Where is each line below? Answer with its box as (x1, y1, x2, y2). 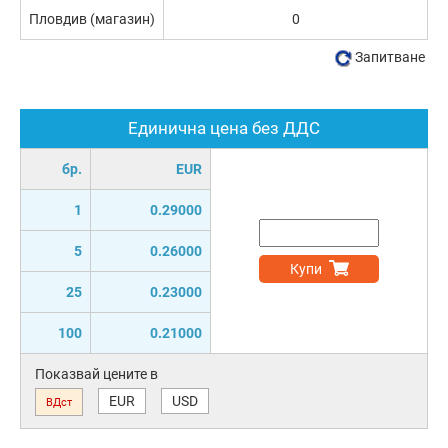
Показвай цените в (35, 365, 158, 382)
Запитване (355, 48, 425, 65)
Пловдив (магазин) (29, 10, 155, 27)
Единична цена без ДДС (128, 117, 320, 138)
